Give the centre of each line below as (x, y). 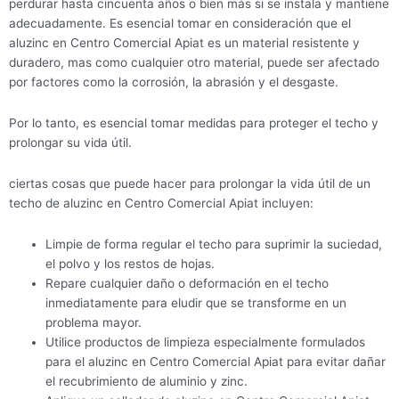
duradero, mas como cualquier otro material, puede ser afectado (194, 62)
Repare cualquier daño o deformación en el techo (187, 283)
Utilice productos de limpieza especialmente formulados (206, 342)
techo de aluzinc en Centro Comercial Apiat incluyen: (161, 203)
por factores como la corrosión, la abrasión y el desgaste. (174, 81)
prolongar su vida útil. (70, 142)
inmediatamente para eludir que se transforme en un (196, 302)
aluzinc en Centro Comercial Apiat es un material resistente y (184, 42)
